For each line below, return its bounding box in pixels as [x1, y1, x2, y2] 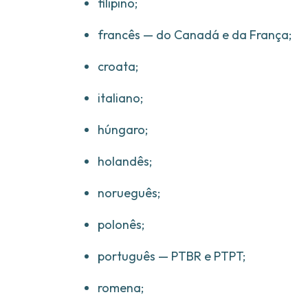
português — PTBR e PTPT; [98, 248, 245, 265]
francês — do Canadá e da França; [98, 27, 291, 43]
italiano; [98, 90, 143, 107]
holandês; [98, 153, 152, 170]
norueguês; [98, 185, 160, 201]
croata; [98, 58, 138, 75]
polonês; [98, 217, 144, 233]
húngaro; [98, 122, 148, 138]
